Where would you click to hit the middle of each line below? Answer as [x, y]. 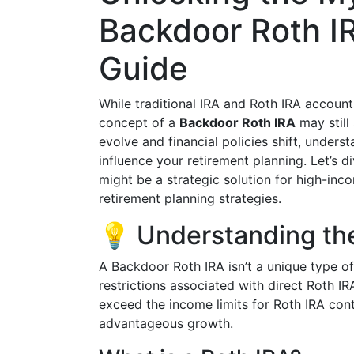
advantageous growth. [166, 323]
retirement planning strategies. [190, 198]
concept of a [139, 122]
